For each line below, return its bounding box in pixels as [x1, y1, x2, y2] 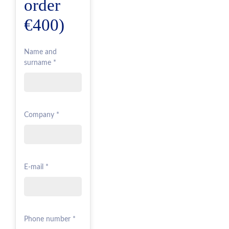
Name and [24, 49, 57, 56]
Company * [24, 111, 59, 119]
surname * [24, 59, 56, 67]
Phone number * [24, 216, 76, 223]
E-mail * [24, 164, 49, 171]
